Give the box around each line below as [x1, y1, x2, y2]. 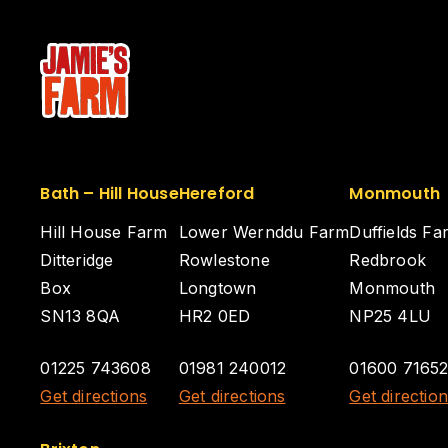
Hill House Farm [40, 222, 168, 242]
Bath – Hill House [40, 182, 179, 205]
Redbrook [349, 250, 426, 270]
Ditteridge [40, 250, 114, 270]
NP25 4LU [349, 306, 431, 326]
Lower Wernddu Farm [178, 222, 350, 242]
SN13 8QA [40, 306, 120, 326]
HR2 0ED [178, 306, 251, 326]
